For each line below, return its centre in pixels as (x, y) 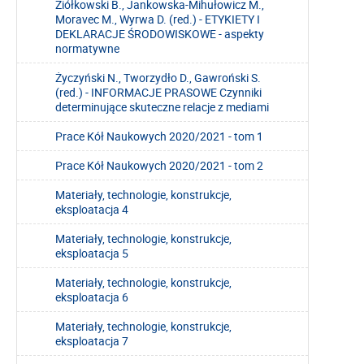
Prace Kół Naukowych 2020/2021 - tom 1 (159, 136)
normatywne (87, 49)
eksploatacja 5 (92, 253)
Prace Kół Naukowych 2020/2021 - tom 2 (159, 166)
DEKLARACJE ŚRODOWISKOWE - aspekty (160, 34)
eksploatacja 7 (92, 341)
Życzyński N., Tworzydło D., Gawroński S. (158, 78)
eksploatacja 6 (92, 297)
